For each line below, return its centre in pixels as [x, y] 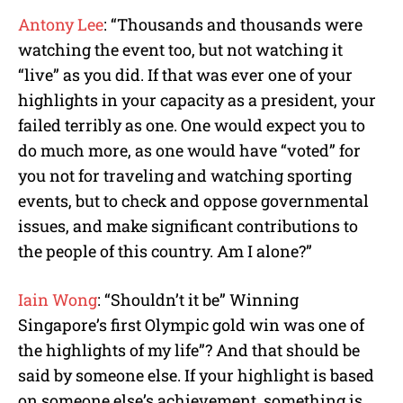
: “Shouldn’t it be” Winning [198, 299]
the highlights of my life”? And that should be [189, 349]
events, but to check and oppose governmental [193, 200]
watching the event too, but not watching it [180, 49]
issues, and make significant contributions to [188, 225]
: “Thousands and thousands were [233, 24]
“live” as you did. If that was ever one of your [185, 74]
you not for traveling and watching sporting [185, 175]
